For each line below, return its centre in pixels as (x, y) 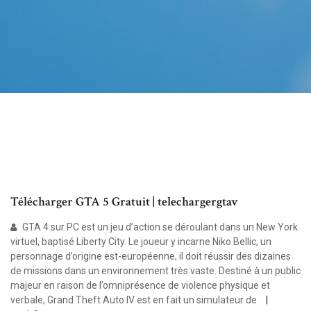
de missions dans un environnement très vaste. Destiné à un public (155, 271)
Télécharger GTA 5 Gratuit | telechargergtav (124, 202)
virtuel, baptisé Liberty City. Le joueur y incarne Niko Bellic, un (141, 242)
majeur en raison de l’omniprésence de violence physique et (140, 286)
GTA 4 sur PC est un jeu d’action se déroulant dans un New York (159, 227)
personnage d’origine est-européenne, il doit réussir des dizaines (151, 257)
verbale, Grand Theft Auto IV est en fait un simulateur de (135, 300)
